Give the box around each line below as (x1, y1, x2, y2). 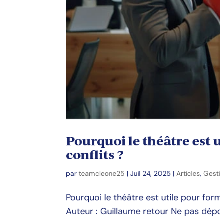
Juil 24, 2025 (130, 169, 171, 178)
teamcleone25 (79, 169, 125, 178)
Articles (176, 169, 200, 178)
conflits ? (66, 147, 124, 163)
